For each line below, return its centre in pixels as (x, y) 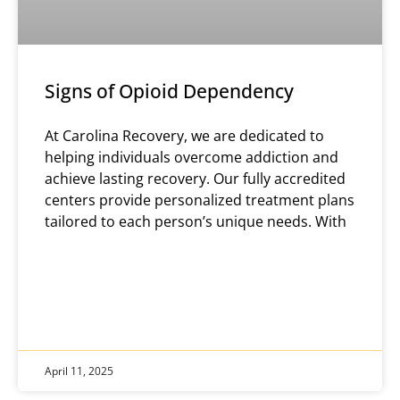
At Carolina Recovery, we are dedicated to (184, 136)
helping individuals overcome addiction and (192, 158)
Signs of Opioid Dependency (169, 92)
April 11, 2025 (79, 371)
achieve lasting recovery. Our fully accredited (195, 179)
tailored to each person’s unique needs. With (196, 222)
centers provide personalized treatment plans (200, 200)
